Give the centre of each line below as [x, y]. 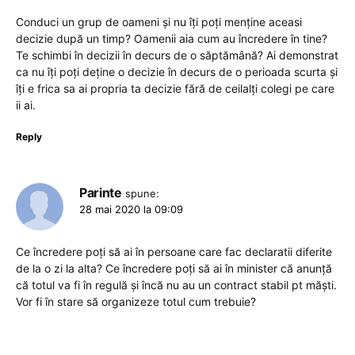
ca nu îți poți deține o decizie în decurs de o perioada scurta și [177, 71]
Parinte [101, 192]
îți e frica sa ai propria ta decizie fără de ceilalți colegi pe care [175, 88]
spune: [143, 193]
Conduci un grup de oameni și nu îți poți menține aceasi [159, 21]
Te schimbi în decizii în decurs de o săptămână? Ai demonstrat [177, 55]
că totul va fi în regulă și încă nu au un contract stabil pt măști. [176, 284]
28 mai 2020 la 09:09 [131, 209]
